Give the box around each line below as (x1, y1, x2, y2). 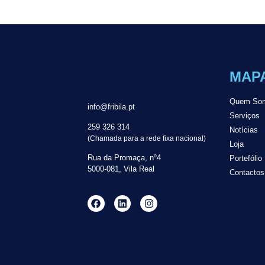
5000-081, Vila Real (87, 164, 154, 174)
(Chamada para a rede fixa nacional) (87, 134, 206, 143)
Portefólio (230, 153, 263, 163)
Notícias (230, 125, 258, 134)
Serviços (230, 111, 260, 120)
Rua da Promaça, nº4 (87, 153, 161, 163)
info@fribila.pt (87, 102, 135, 112)
